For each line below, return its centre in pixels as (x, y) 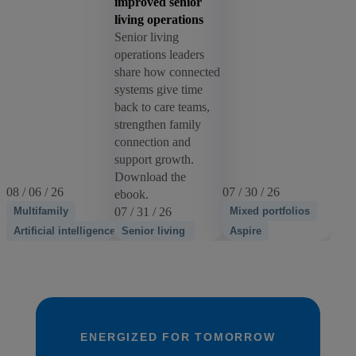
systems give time (159, 89)
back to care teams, (163, 106)
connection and (153, 141)
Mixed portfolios (270, 211)
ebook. (132, 194)
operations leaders (160, 54)
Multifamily (41, 211)
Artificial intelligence (64, 230)
